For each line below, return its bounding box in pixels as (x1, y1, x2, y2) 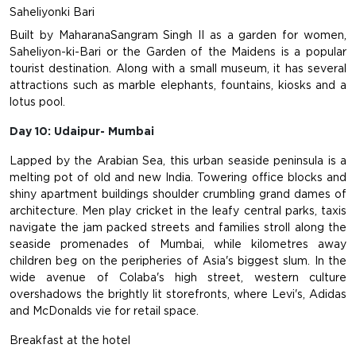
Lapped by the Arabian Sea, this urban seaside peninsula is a (10, 154, 346, 168)
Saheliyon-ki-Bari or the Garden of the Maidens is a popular (10, 45, 346, 59)
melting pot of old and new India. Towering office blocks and (10, 171, 346, 184)
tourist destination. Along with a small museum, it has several (10, 62, 346, 75)
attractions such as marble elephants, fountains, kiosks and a (10, 79, 346, 92)
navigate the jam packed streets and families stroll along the (10, 221, 346, 234)
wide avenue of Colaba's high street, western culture (10, 271, 346, 284)
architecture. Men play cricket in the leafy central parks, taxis (10, 204, 346, 218)
